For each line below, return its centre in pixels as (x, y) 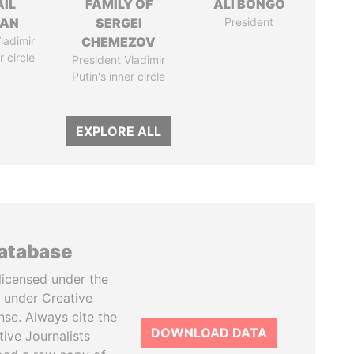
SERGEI (119, 23)
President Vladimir (119, 60)
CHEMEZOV (119, 42)
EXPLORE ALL (119, 131)
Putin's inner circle (119, 76)
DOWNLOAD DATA (209, 333)
